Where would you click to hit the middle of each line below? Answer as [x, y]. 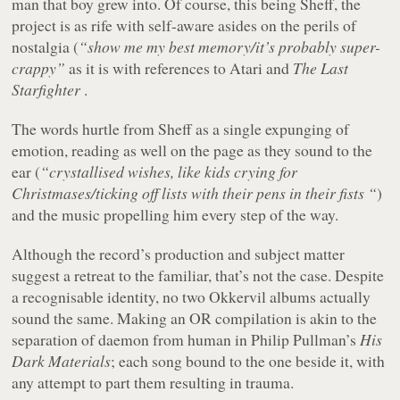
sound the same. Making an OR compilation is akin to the [195, 317]
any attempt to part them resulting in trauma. [153, 382]
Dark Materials [62, 360]
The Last [321, 67]
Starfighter [46, 89]
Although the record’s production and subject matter [179, 253]
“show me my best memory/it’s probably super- [230, 46]
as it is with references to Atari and [179, 67]
